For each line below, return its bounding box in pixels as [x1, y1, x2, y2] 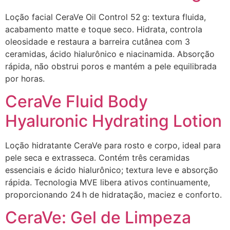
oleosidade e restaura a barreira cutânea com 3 [5, 36, 190, 47]
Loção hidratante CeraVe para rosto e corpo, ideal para [5, 140, 221, 150]
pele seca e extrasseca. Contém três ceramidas [5, 152, 189, 163]
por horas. [5, 73, 45, 84]
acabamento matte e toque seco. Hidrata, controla [5, 24, 202, 34]
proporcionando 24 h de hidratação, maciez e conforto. [5, 189, 222, 200]
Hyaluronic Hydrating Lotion [5, 110, 222, 131]
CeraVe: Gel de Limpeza [5, 207, 191, 228]
